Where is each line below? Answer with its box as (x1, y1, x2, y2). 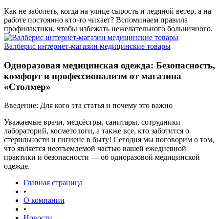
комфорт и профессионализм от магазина (4, 70, 181, 81)
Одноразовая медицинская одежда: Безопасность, (4, 60, 215, 70)
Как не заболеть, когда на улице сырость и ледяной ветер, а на (4, 7, 211, 15)
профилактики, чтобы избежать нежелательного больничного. (4, 24, 213, 33)
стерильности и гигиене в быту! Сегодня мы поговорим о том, (4, 135, 214, 144)
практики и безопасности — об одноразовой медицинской (4, 153, 200, 162)
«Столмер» (4, 81, 51, 92)
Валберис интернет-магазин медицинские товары (4, 42, 171, 50)
